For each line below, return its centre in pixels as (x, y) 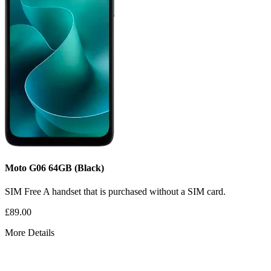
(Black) (89, 168)
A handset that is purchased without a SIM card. (134, 191)
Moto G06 (27, 168)
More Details (30, 232)
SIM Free (24, 191)
